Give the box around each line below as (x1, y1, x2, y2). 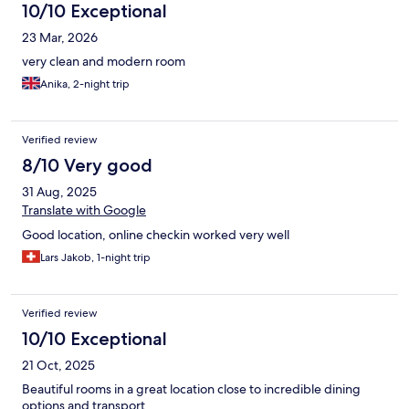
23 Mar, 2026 (22, 29, 98, 47)
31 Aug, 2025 (22, 184, 97, 201)
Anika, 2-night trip (40, 77, 130, 92)
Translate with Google (22, 202, 146, 219)
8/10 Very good (22, 154, 152, 177)
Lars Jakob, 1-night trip (40, 250, 151, 266)
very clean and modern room (22, 53, 185, 70)
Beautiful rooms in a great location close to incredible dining (22, 381, 361, 398)
